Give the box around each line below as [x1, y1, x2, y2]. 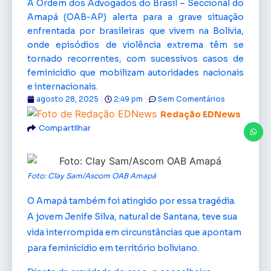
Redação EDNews [160, 109, 241, 120]
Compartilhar [39, 123, 91, 133]
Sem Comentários [158, 94, 225, 103]
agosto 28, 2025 [36, 94, 99, 103]
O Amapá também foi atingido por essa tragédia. [27, 195, 236, 206]
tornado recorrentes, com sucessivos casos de [27, 53, 244, 64]
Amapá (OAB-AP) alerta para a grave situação [27, 11, 244, 22]
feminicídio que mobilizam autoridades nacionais [27, 67, 244, 78]
